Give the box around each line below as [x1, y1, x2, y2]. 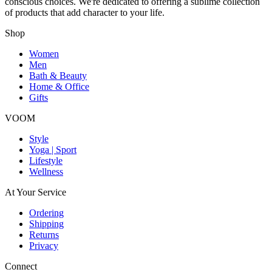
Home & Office [29, 81, 89, 92]
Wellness [29, 166, 63, 177]
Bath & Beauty [29, 70, 87, 81]
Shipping [29, 219, 64, 229]
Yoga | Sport [29, 144, 76, 155]
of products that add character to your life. [5, 7, 165, 18]
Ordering [29, 208, 64, 219]
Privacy [29, 240, 58, 251]
